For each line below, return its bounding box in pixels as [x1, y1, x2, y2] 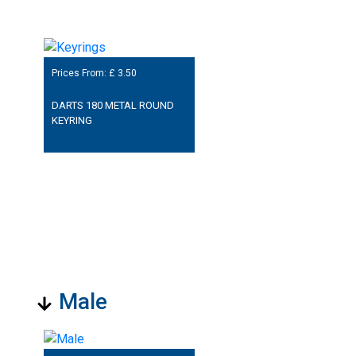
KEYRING [51, 114, 92, 126]
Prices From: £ [51, 68, 118, 79]
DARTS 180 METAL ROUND [51, 99, 174, 111]
